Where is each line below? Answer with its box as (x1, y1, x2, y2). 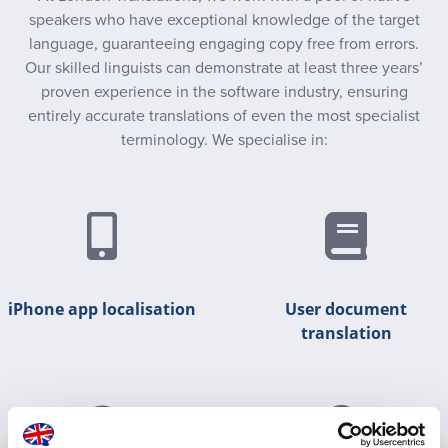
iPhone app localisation (8, 298, 196, 320)
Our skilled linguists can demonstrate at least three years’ (25, 58, 423, 78)
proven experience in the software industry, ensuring (40, 82, 408, 102)
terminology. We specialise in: (120, 130, 328, 150)
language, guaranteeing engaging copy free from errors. (29, 34, 419, 54)
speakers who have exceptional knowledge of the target (28, 10, 420, 30)
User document (285, 298, 407, 320)
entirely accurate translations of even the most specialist (28, 106, 420, 126)
